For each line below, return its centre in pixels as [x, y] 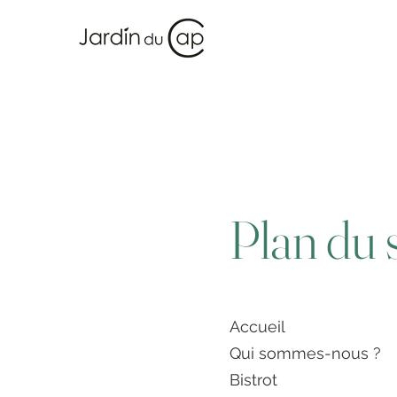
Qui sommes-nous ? [305, 353]
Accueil [257, 327]
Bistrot [253, 380]
